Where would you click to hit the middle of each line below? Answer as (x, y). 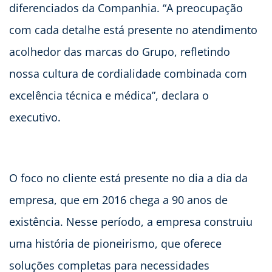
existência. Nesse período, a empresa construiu (131, 221)
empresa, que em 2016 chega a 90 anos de (118, 199)
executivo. (35, 117)
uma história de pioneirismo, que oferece (115, 243)
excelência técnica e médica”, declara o (109, 95)
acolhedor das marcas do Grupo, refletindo (120, 51)
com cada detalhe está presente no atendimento (133, 29)
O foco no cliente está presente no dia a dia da (128, 178)
